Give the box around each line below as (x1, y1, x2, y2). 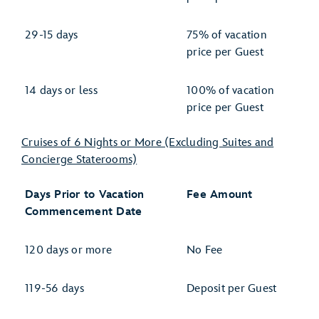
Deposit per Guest (187, 282, 277, 296)
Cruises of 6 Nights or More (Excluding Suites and (21, 136, 274, 150)
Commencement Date (25, 205, 142, 219)
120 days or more (25, 244, 112, 257)
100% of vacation (187, 84, 274, 98)
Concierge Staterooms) (21, 153, 137, 167)
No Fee (187, 244, 223, 257)
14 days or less (25, 84, 98, 98)
